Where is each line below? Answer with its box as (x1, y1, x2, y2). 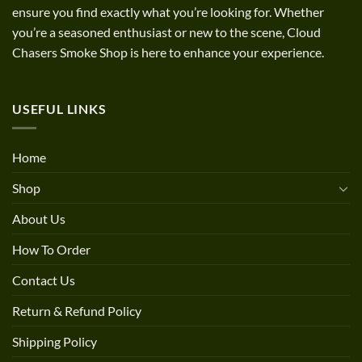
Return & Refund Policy (12, 303, 141, 319)
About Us (12, 211, 65, 227)
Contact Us (12, 272, 75, 288)
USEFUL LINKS (12, 100, 107, 116)
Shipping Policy (12, 334, 97, 350)
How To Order (12, 242, 90, 258)
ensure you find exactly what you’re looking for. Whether (12, 3, 324, 19)
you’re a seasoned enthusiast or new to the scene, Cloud (12, 23, 321, 40)
